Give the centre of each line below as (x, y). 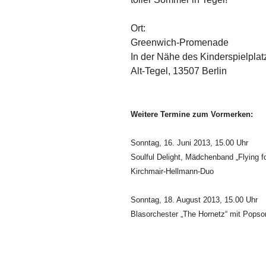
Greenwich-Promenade (180, 42)
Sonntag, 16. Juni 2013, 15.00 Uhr (189, 142)
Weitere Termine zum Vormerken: (192, 114)
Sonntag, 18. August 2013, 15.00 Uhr (194, 199)
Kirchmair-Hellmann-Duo (172, 171)
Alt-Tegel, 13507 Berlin (179, 71)
